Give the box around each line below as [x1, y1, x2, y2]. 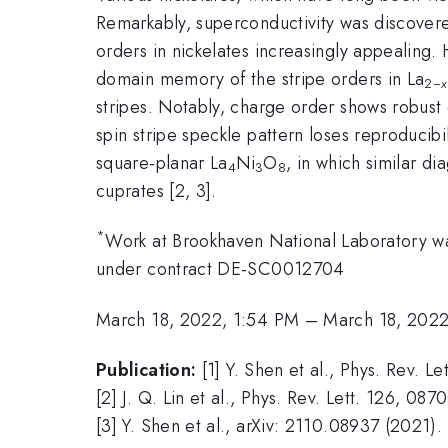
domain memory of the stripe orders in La [96, 65, 425, 92]
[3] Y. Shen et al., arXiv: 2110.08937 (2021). [96, 413, 443, 440]
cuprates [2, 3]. [96, 177, 217, 204]
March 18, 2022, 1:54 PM [96, 306, 300, 333]
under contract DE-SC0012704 [96, 256, 345, 283]
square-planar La [96, 149, 228, 176]
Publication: [96, 357, 197, 384]
